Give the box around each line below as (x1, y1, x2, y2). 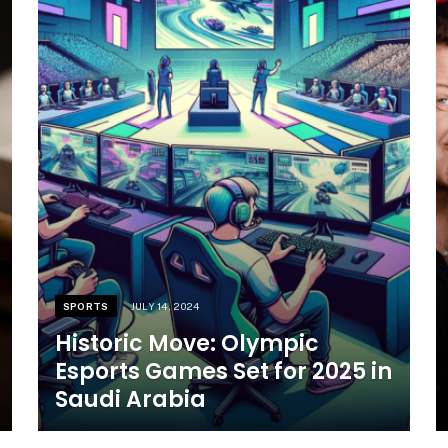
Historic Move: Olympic (54, 327, 319, 359)
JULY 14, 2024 (130, 299, 200, 312)
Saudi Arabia (54, 383, 206, 415)
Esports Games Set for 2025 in (54, 355, 392, 387)
